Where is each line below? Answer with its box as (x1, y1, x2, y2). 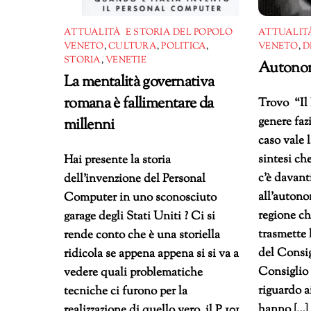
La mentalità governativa (64, 71, 215, 93)
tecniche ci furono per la (64, 283, 187, 300)
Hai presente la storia (64, 151, 171, 169)
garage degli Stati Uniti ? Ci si (64, 208, 215, 225)
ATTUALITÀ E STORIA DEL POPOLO (64, 26, 233, 39)
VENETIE (106, 53, 146, 67)
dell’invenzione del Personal (64, 170, 205, 187)
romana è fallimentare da (64, 92, 214, 115)
